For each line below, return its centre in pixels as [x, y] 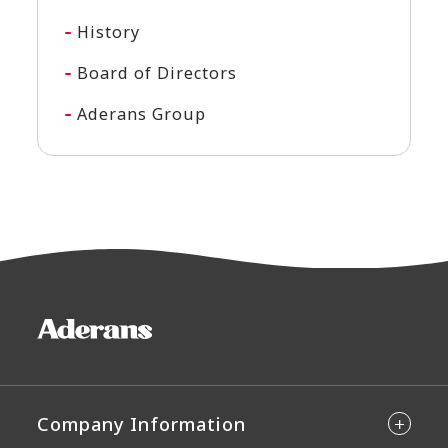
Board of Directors [157, 73]
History [109, 32]
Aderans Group [141, 114]
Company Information [141, 424]
